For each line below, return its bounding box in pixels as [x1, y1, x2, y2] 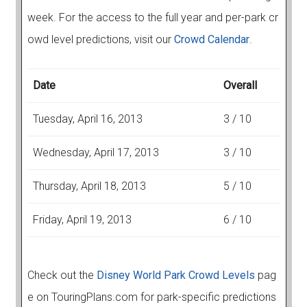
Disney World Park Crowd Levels [96, 269, 255, 282]
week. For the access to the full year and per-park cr [27, 11, 278, 25]
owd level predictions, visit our [27, 33, 174, 47]
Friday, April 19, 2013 [32, 213, 132, 227]
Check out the [27, 269, 97, 282]
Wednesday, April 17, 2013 [32, 146, 159, 160]
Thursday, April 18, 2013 [32, 180, 146, 193]
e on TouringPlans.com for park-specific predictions [27, 291, 276, 304]
